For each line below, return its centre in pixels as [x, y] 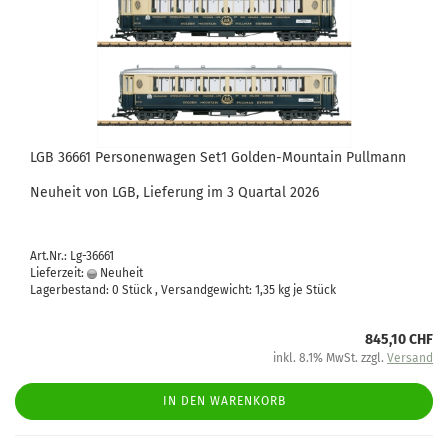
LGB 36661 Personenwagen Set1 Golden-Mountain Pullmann [218, 157]
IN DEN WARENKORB [224, 401]
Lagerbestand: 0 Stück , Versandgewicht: [142, 290]
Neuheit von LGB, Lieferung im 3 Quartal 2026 [174, 192]
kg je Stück [305, 290]
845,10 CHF [399, 339]
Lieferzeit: [58, 273]
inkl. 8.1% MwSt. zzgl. [330, 358]
